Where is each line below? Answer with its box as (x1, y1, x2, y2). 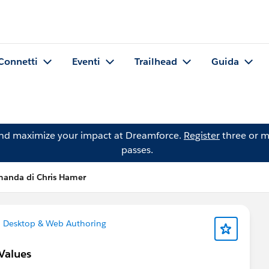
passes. (121, 144, 153, 156)
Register (184, 129, 220, 142)
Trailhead (134, 55, 177, 68)
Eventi (72, 55, 100, 68)
